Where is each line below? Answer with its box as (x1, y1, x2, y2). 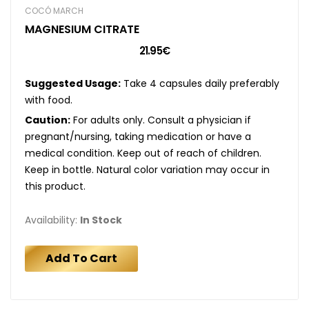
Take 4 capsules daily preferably (121, 76, 279, 90)
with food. (25, 92, 72, 107)
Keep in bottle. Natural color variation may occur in (25, 162, 270, 177)
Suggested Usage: (25, 76, 121, 90)
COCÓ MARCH (25, 4, 83, 17)
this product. (25, 179, 86, 193)
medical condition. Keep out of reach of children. (25, 146, 261, 160)
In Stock (80, 212, 122, 227)
